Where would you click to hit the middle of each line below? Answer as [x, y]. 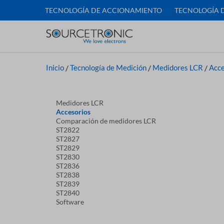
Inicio [55, 67]
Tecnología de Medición [108, 67]
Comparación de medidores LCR [106, 121]
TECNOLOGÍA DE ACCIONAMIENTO [103, 10]
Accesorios [73, 112]
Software [70, 202]
